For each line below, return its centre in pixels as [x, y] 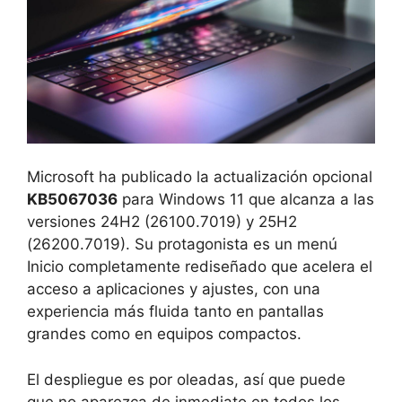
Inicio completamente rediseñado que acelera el [200, 267]
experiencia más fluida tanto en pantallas [175, 312]
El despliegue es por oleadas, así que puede [186, 379]
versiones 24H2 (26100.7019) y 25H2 [162, 222]
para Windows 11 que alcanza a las [246, 200]
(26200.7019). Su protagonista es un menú [182, 245]
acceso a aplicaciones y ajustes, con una [174, 289]
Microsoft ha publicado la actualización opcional [200, 177]
